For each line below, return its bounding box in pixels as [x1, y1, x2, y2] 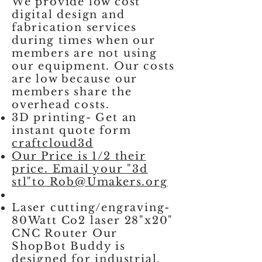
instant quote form [12, 124, 132, 137]
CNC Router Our [12, 227, 118, 240]
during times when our [12, 34, 156, 47]
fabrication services [12, 21, 137, 34]
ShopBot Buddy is [12, 240, 126, 253]
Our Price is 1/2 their [12, 150, 146, 163]
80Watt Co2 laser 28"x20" [12, 214, 174, 227]
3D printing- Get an [12, 111, 137, 124]
